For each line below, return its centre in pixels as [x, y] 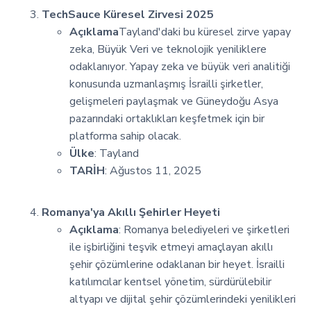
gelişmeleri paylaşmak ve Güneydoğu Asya [174, 101]
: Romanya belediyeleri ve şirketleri [204, 229]
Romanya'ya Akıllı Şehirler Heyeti [131, 212]
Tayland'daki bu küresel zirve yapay [205, 32]
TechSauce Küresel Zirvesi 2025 [128, 14]
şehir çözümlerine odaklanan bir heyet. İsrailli [177, 264]
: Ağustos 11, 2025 [153, 170]
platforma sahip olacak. [125, 136]
